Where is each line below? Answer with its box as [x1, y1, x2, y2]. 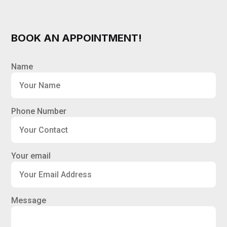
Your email [11, 150, 51, 161]
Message [11, 195, 47, 205]
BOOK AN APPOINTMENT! [11, 31, 142, 44]
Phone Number [11, 106, 67, 116]
